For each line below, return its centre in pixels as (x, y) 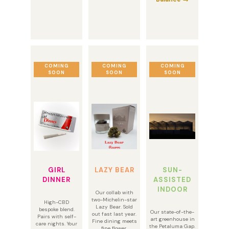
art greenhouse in (172, 219)
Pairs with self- (56, 216)
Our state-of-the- (172, 212)
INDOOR (172, 189)
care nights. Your (56, 224)
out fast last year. (114, 214)
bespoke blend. (56, 209)
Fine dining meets (114, 221)
